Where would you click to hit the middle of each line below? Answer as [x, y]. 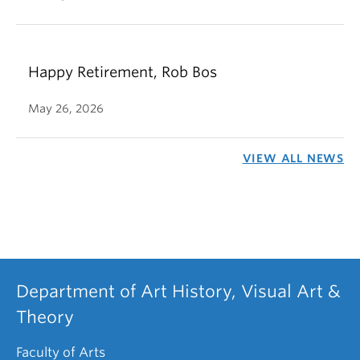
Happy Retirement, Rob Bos [123, 72]
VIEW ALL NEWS [293, 159]
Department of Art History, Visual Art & [178, 292]
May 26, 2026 [66, 109]
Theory [45, 317]
